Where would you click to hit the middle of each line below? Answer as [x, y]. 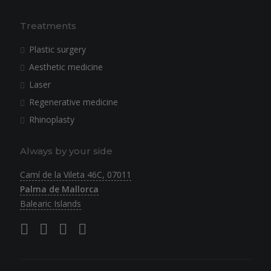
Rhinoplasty [52, 119]
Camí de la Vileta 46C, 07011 [76, 175]
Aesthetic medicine [66, 67]
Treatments [48, 26]
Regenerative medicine [73, 102]
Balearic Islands [51, 204]
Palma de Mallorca [59, 189]
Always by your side [66, 151]
